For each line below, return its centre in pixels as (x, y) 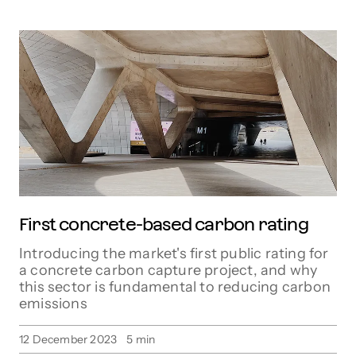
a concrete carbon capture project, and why (168, 271)
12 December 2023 (68, 340)
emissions (53, 304)
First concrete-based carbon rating (164, 224)
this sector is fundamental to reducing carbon (175, 287)
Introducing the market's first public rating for (174, 254)
